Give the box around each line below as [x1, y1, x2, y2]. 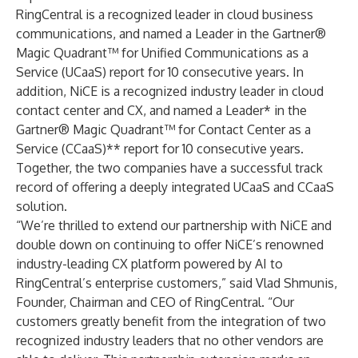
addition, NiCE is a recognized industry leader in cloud [16, 83, 324, 99]
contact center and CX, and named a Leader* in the [16, 102, 307, 118]
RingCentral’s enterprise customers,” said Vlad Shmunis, [16, 275, 337, 291]
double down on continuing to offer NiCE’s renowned [16, 237, 324, 253]
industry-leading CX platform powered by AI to [16, 256, 283, 272]
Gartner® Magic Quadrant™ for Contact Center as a [16, 121, 311, 137]
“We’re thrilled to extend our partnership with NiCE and [16, 217, 332, 233]
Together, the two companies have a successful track [16, 160, 323, 176]
